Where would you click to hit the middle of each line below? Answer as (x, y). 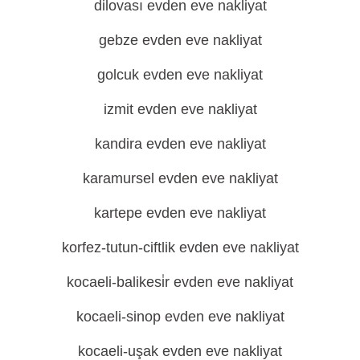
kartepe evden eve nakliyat (180, 213)
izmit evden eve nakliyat (180, 109)
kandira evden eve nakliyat (180, 143)
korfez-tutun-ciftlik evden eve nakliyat (180, 247)
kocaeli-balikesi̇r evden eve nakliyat (180, 282)
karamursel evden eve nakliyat (180, 178)
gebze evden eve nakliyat (180, 40)
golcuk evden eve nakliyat (180, 74)
